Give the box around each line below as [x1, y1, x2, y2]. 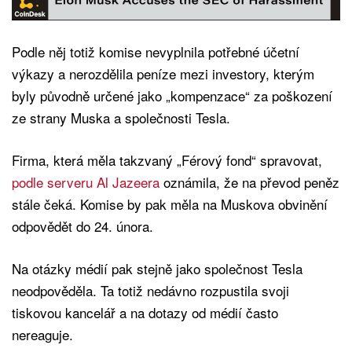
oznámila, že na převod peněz [163, 171, 339, 192]
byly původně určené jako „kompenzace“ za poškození [12, 85, 332, 105]
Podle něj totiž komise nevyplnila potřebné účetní [12, 41, 299, 61]
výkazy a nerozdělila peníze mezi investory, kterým [12, 63, 314, 83]
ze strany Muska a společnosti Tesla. [12, 107, 230, 127]
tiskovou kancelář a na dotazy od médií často [12, 302, 278, 322]
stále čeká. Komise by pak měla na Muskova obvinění [12, 193, 328, 214]
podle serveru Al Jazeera [12, 171, 163, 192]
